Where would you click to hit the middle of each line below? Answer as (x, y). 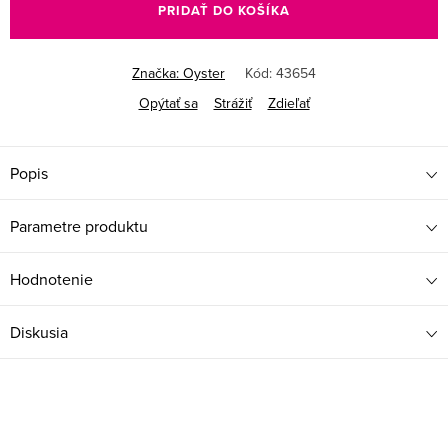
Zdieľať (288, 102)
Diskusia (39, 331)
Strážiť (232, 102)
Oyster (204, 72)
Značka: (157, 72)
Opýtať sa (168, 102)
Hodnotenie (51, 278)
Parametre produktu (79, 225)
